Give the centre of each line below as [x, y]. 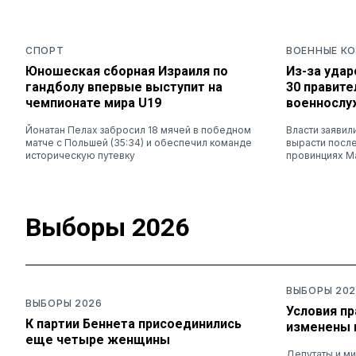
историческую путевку [80, 155]
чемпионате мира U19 [93, 103]
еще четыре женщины [98, 339]
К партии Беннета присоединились [133, 323]
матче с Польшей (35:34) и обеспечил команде [139, 142]
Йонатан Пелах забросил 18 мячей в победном [138, 130]
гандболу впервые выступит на [124, 87]
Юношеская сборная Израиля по [127, 71]
